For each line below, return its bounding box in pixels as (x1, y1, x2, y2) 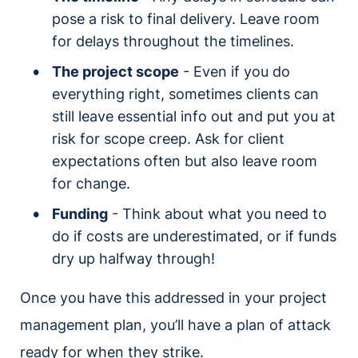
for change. (52, 175, 130, 193)
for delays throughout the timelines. (52, 33, 294, 50)
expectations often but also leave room (52, 153, 317, 170)
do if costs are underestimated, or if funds (52, 228, 336, 245)
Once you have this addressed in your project (20, 289, 327, 307)
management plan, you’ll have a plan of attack (20, 316, 331, 334)
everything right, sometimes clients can (52, 86, 319, 103)
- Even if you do (179, 63, 290, 81)
